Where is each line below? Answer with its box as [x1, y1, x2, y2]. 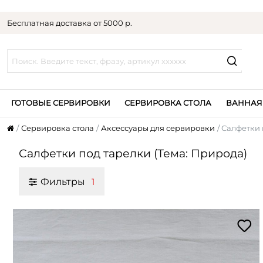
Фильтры [41, 175, 88, 187]
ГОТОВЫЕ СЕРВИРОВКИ [11, 97, 110, 107]
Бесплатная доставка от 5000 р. [7, 18, 133, 28]
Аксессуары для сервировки [100, 123, 215, 133]
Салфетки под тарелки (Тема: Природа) [18, 146, 247, 161]
